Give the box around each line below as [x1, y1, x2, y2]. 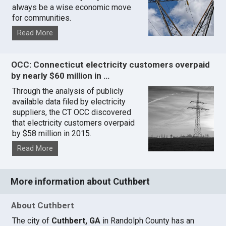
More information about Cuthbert [11, 176, 150, 187]
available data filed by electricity [12, 97, 126, 107]
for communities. [12, 13, 72, 23]
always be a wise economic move [12, 2, 132, 12]
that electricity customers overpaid [12, 118, 135, 128]
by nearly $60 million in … [11, 70, 110, 81]
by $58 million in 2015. [12, 129, 92, 139]
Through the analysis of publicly [12, 86, 124, 96]
